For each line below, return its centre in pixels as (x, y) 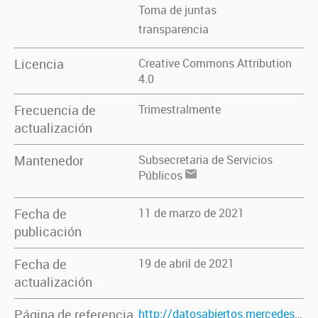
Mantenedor (49, 160)
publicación (48, 231)
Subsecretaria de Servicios (205, 160)
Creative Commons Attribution (215, 63)
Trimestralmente (180, 109)
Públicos (162, 175)
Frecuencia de (55, 110)
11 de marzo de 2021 (191, 213)
